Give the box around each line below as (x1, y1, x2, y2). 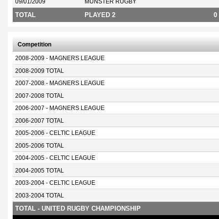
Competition (18, 42, 51, 47)
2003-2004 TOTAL (15, 193, 64, 198)
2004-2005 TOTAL (15, 168, 64, 174)
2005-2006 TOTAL (15, 143, 64, 149)
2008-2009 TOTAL (15, 68, 64, 74)
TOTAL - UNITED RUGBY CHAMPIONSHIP (15, 205, 141, 212)
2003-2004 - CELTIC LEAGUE (15, 180, 95, 186)
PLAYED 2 (85, 11, 115, 19)
